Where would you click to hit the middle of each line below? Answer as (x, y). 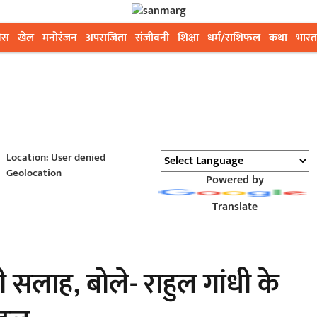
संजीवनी (152, 38)
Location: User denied (56, 157)
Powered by (235, 180)
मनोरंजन (60, 38)
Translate (235, 207)
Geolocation (34, 173)
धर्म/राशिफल (234, 38)
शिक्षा (188, 38)
